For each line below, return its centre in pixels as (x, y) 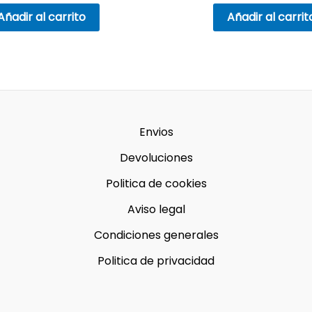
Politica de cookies (156, 183)
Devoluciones (156, 157)
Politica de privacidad (156, 260)
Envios (156, 132)
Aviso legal (156, 209)
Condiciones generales (156, 235)
